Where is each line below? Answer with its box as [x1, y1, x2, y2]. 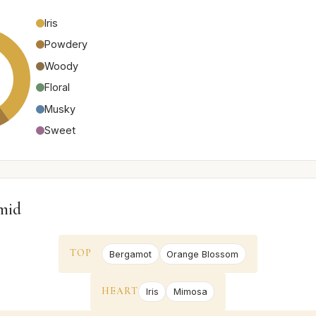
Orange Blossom [166, 248, 239, 260]
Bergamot [109, 248, 152, 260]
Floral [44, 81, 70, 94]
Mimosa [173, 286, 207, 297]
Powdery [44, 38, 87, 51]
